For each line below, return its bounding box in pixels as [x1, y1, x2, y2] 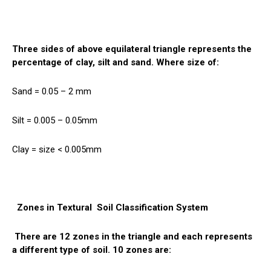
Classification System [113, 201, 213, 213]
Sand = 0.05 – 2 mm [12, 85, 91, 97]
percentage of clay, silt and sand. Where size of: [12, 56, 219, 68]
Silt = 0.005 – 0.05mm [12, 114, 97, 126]
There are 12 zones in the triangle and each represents [12, 230, 252, 242]
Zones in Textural [12, 201, 97, 213]
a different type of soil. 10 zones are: [12, 244, 174, 255]
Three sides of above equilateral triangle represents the [12, 43, 252, 54]
